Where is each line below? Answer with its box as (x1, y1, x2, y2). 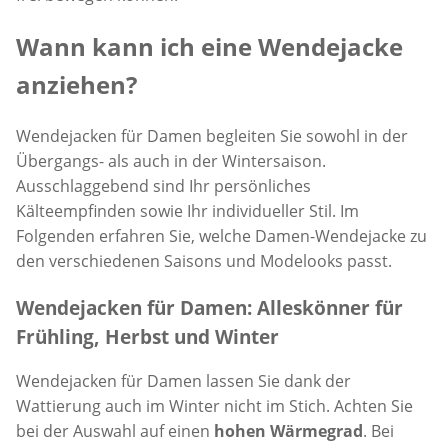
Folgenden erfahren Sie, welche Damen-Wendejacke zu (16, 224, 427, 247)
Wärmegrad (270, 420, 363, 443)
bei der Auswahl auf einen (16, 420, 214, 443)
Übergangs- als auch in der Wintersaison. (16, 149, 326, 172)
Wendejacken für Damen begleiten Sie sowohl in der (16, 124, 408, 147)
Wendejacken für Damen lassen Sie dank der (16, 370, 351, 393)
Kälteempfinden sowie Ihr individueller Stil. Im (16, 199, 359, 222)
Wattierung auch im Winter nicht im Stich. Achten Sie (16, 395, 413, 418)
